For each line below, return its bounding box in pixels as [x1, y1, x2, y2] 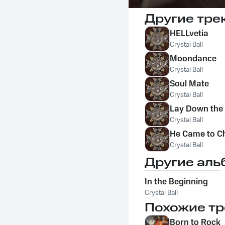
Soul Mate [170, 78, 209, 90]
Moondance [170, 53, 216, 65]
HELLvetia [170, 28, 208, 40]
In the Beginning [145, 176, 208, 188]
